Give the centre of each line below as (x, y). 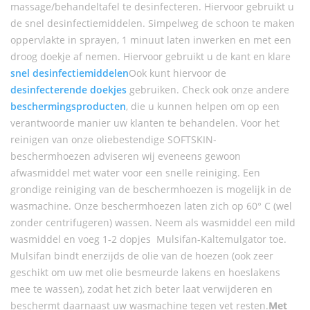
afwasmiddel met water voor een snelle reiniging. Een (135, 172)
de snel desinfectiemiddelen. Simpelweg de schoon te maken (153, 23)
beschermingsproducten (68, 106)
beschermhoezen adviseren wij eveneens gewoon (126, 156)
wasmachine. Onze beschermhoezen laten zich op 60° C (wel (151, 206)
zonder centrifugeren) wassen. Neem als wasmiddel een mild (153, 222)
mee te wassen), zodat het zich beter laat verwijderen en (142, 289)
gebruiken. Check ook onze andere (208, 89)
